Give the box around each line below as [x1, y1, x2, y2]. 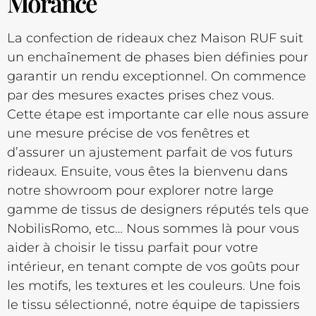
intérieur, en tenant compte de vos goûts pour [7, 258, 300, 274]
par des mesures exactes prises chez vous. [7, 87, 274, 103]
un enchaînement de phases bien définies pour [7, 49, 308, 65]
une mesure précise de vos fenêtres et [7, 125, 250, 141]
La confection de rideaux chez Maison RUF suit [7, 30, 303, 46]
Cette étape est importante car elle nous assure [7, 106, 309, 122]
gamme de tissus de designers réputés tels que [7, 201, 309, 217]
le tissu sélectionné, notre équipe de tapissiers [7, 296, 300, 312]
